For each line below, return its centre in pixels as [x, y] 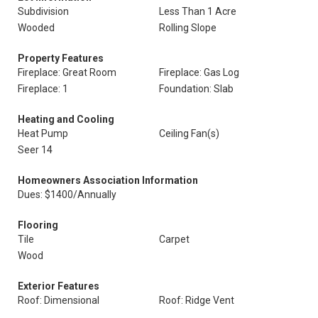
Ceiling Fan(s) [189, 133]
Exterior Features [59, 286]
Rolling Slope [188, 28]
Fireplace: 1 [43, 89]
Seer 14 [35, 150]
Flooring [38, 225]
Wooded [36, 28]
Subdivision [43, 11]
